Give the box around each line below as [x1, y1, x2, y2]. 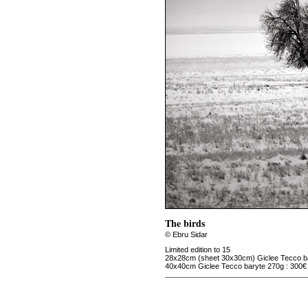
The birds [165, 216, 205, 230]
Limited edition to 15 [165, 245, 230, 254]
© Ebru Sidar [165, 230, 208, 239]
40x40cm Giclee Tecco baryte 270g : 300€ [165, 262, 307, 270]
